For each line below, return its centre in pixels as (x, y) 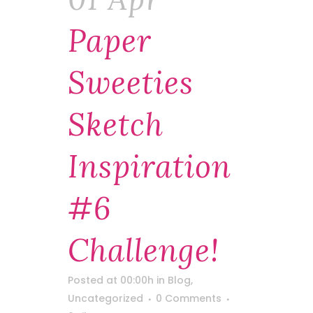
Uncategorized (105, 298)
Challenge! (144, 250)
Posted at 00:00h (111, 280)
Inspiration (150, 166)
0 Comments (189, 298)
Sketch (116, 124)
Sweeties (131, 82)
